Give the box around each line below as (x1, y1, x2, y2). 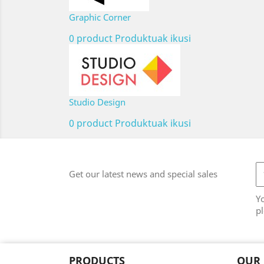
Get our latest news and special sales (69, 168, 217, 180)
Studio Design (69, 96, 126, 108)
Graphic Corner (69, 11, 131, 23)
